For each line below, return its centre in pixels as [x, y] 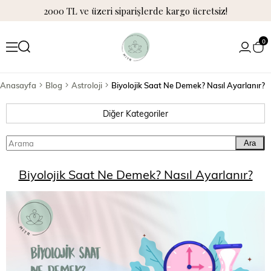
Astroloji [87, 85]
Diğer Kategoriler [135, 113]
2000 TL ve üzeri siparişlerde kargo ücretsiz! [135, 11]
